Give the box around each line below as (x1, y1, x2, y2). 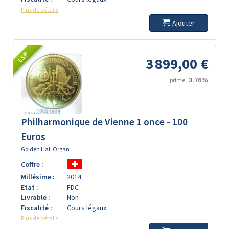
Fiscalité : (21, 203, 52, 212)
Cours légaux (67, 203, 106, 212)
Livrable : (21, 193, 50, 202)
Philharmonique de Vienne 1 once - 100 (21, 116, 188, 128)
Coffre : (21, 159, 43, 169)
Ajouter (172, 18, 195, 28)
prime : (170, 76, 189, 84)
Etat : (21, 182, 38, 192)
